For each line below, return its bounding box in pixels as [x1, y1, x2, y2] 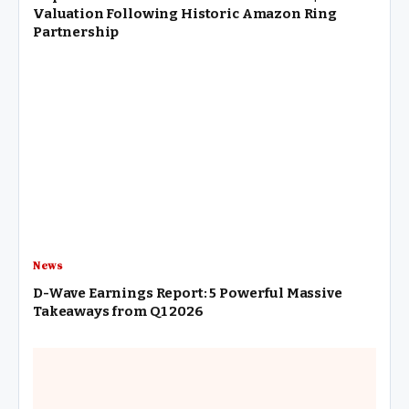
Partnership [33, 23, 120, 40]
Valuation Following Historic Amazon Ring [33, 5, 338, 22]
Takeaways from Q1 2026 [33, 303, 204, 320]
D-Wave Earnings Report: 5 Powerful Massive [33, 285, 342, 302]
